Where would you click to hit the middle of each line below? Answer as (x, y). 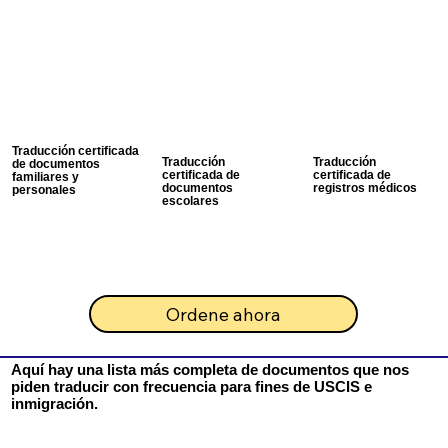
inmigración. (54, 403)
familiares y (45, 176)
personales (43, 189)
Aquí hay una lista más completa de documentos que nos (209, 369)
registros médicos (365, 188)
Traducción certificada (75, 150)
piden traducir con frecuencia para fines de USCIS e (191, 386)
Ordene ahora (224, 314)
